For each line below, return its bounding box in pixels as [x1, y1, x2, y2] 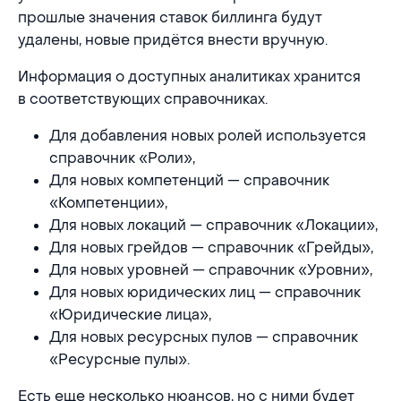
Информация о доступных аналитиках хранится [18, 66, 361, 86]
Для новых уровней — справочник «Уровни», [49, 260, 373, 279]
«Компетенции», [49, 192, 168, 212]
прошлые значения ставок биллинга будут [18, 7, 322, 27]
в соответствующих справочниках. [18, 89, 268, 108]
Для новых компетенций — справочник [49, 170, 330, 190]
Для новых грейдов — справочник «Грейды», [49, 237, 374, 257]
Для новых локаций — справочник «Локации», [49, 215, 379, 235]
